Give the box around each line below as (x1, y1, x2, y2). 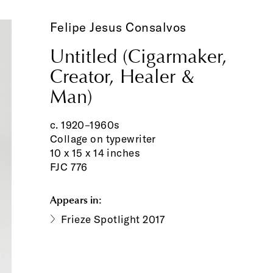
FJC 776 (49, 160, 88, 174)
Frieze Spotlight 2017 (60, 212, 165, 225)
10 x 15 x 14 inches (49, 146, 140, 160)
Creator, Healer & (49, 65, 194, 89)
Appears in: (49, 193, 102, 206)
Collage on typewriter (49, 132, 156, 146)
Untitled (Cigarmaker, (49, 45, 227, 69)
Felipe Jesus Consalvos (49, 19, 186, 35)
